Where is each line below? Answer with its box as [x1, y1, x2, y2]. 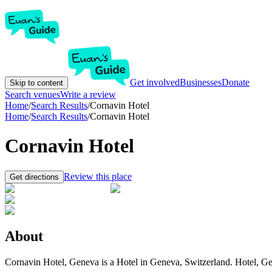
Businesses [180, 77, 222, 87]
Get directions [10, 172, 59, 182]
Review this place [64, 171, 132, 182]
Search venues [5, 89, 60, 100]
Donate [222, 77, 250, 87]
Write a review [60, 89, 116, 100]
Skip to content [10, 78, 63, 87]
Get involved [130, 77, 180, 87]
